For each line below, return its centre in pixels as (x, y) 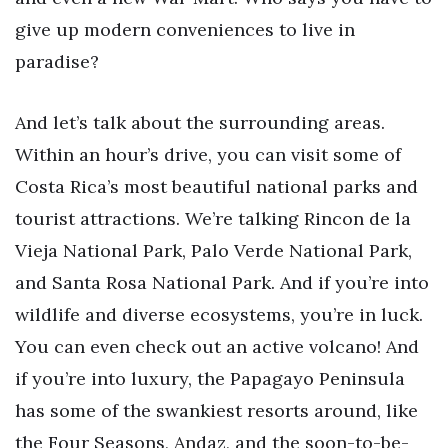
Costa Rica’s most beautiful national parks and (216, 187)
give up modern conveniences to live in (185, 29)
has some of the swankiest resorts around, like (216, 411)
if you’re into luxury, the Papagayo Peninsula (210, 379)
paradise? (57, 61)
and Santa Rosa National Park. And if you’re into (222, 283)
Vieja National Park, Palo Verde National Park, (213, 251)
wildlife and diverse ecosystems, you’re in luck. (219, 315)
